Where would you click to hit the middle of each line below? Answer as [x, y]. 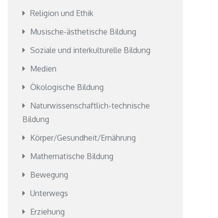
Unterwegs [49, 193]
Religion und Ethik [62, 13]
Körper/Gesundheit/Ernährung [83, 138]
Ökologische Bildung [67, 87]
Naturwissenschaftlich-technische [90, 106]
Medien [43, 69]
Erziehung [47, 212]
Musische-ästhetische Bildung [83, 32]
